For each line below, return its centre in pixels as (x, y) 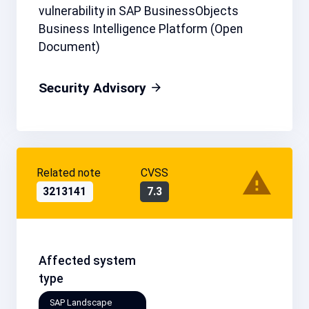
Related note (68, 172)
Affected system (87, 261)
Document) (69, 47)
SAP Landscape (81, 302)
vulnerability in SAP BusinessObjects (139, 11)
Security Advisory (94, 88)
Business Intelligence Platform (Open (141, 29)
